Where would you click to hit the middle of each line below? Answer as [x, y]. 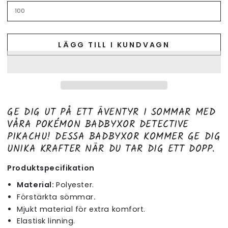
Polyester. [75, 185]
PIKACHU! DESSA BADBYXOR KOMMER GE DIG [114, 137]
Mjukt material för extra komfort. [81, 209]
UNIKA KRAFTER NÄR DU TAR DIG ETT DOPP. [111, 149]
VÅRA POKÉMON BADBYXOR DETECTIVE [98, 125]
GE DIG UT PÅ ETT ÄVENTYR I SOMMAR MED [111, 113]
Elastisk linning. [46, 221]
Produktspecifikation [51, 168]
